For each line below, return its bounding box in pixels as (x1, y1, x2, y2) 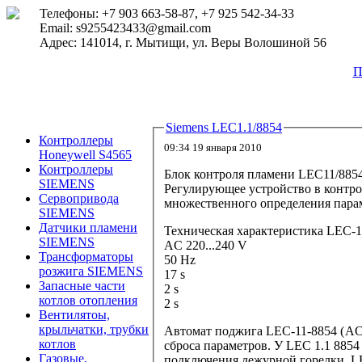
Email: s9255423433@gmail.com (40, 21, 211, 35)
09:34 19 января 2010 (164, 141, 262, 154)
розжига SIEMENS (39, 264, 143, 278)
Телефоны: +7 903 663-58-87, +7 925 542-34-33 (40, 6, 294, 20)
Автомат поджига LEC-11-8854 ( (164, 323, 345, 338)
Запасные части (39, 279, 125, 293)
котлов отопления (39, 293, 137, 307)
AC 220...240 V (164, 238, 247, 252)
